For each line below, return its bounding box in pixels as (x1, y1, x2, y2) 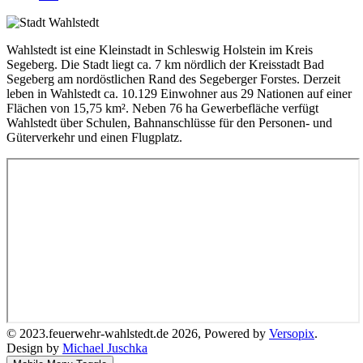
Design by (6, 341, 62, 356)
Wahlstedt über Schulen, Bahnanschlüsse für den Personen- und (6, 116, 332, 130)
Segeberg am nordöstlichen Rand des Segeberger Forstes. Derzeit (6, 72, 340, 87)
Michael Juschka (62, 341, 147, 356)
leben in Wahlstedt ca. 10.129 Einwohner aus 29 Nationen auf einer (6, 87, 352, 101)
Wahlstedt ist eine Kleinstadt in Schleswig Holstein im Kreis (6, 43, 313, 58)
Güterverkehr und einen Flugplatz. (6, 130, 182, 145)
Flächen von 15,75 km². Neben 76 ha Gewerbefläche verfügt (6, 101, 318, 116)
